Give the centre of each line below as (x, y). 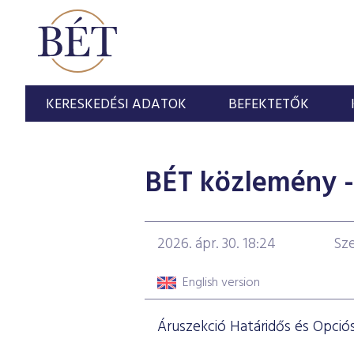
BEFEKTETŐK (269, 105)
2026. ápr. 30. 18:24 (216, 244)
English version (221, 283)
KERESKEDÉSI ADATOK (117, 105)
